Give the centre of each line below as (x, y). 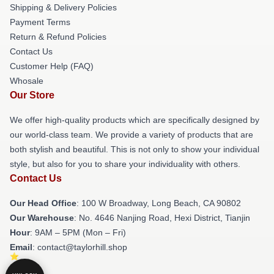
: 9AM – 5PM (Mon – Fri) (78, 233)
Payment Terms (40, 22)
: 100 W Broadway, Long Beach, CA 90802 (159, 203)
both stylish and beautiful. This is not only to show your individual (135, 150)
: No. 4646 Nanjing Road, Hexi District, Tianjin (162, 218)
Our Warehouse (42, 218)
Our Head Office (43, 203)
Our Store (32, 95)
